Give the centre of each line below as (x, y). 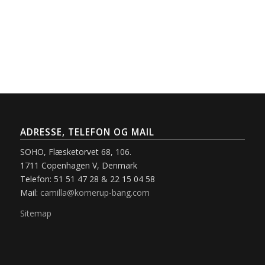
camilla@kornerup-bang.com (95, 192)
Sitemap (35, 213)
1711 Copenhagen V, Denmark (78, 165)
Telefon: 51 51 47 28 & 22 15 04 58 (87, 179)
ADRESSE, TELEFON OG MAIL (87, 132)
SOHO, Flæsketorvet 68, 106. (75, 151)
